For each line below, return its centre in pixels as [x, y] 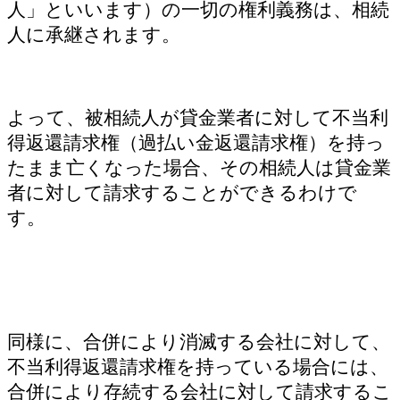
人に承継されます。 [94, 34]
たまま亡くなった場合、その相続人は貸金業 [199, 168]
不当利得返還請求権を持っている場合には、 [198, 366]
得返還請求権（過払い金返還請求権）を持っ [196, 143]
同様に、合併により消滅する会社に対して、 [199, 341]
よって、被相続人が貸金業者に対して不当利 [198, 118]
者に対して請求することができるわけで [182, 193]
